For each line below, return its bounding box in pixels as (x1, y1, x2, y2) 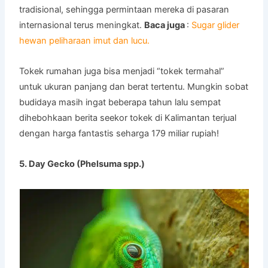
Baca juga (144, 19, 187, 31)
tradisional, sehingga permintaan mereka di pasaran (19, 4, 230, 15)
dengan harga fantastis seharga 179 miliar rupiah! (19, 127, 220, 139)
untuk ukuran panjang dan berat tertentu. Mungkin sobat (19, 81, 249, 92)
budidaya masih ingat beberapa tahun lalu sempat (19, 96, 221, 108)
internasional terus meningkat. (19, 19, 145, 31)
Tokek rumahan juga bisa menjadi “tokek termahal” (19, 65, 225, 77)
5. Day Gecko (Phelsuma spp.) (19, 158, 145, 169)
